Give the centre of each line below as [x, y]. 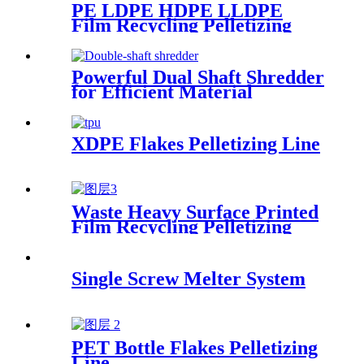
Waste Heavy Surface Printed [195, 212]
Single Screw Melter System [188, 279]
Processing [116, 106]
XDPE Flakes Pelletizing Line [196, 143]
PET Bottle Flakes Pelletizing [195, 348]
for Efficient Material [162, 91]
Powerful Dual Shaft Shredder [198, 77]
